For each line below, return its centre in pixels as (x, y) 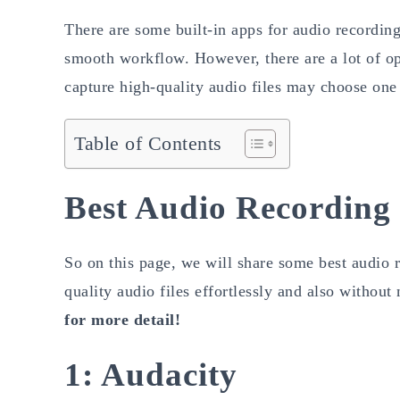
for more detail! (122, 319)
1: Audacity (151, 374)
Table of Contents (148, 143)
